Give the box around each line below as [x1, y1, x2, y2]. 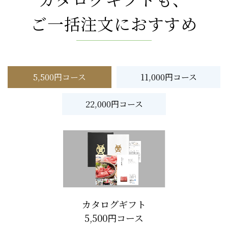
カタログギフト [82, 197, 146, 211]
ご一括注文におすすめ [31, 11, 197, 35]
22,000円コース [85, 98, 143, 110]
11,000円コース [140, 71, 197, 83]
